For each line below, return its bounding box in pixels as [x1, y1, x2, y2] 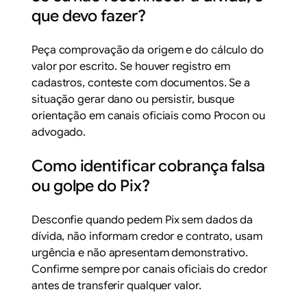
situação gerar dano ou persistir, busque [32, 93, 235, 107]
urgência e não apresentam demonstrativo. [32, 246, 249, 260]
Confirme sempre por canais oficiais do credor [32, 262, 267, 277]
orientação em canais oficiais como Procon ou [32, 109, 265, 123]
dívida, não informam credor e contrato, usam [32, 230, 262, 244]
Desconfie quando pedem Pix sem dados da [32, 213, 254, 228]
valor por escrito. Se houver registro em [32, 60, 231, 74]
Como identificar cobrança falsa [32, 156, 265, 177]
